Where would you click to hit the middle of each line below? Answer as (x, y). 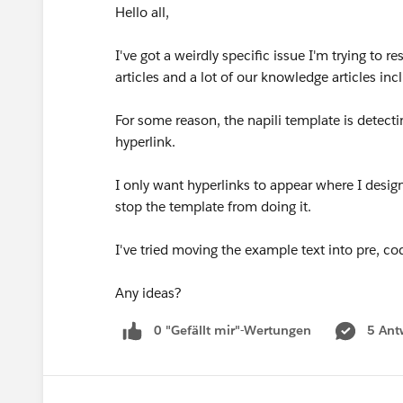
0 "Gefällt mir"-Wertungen (233, 330)
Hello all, (144, 12)
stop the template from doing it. (215, 206)
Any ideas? (150, 293)
